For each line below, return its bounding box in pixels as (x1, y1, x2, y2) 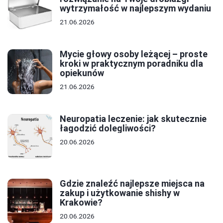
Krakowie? (60, 197, 103, 208)
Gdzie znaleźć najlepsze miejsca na (60, 178, 205, 189)
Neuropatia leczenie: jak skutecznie (60, 113, 207, 124)
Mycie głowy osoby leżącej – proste (60, 48, 208, 59)
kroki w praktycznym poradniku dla (60, 58, 203, 69)
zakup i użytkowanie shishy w (60, 187, 180, 198)
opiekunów (60, 67, 104, 78)
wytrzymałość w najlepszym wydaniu (60, 2, 211, 13)
